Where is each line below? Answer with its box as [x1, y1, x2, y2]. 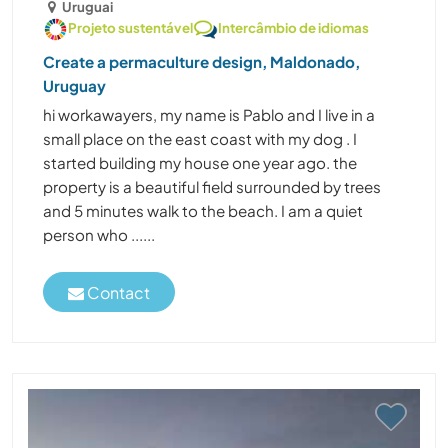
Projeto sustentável [68, 19, 193, 37]
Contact [84, 281, 150, 303]
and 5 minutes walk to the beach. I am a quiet [43, 201, 363, 221]
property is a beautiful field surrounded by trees [43, 177, 381, 197]
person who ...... [43, 225, 155, 245]
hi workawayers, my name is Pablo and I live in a [43, 105, 375, 125]
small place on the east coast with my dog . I [43, 129, 357, 149]
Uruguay [43, 76, 106, 96]
